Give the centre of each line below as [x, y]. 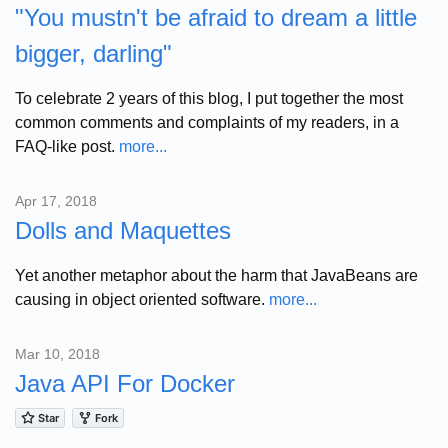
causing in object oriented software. [142, 299]
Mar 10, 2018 [57, 353]
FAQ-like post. [67, 146]
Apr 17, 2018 [56, 200]
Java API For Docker [125, 383]
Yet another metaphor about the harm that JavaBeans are [216, 275]
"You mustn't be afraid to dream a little [216, 17]
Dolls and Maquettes [123, 230]
